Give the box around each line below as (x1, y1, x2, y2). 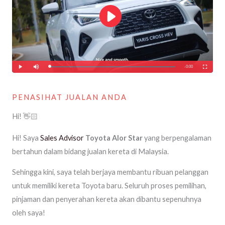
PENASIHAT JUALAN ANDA (12, 92, 127, 101)
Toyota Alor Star (85, 133, 143, 142)
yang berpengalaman (143, 133, 211, 142)
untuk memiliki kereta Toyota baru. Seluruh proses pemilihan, (12, 181, 206, 190)
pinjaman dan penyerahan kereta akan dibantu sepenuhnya (12, 195, 201, 204)
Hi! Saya (12, 133, 40, 142)
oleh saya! (12, 208, 45, 217)
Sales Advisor (40, 133, 84, 142)
